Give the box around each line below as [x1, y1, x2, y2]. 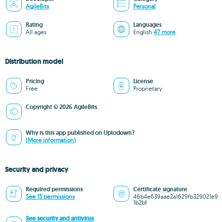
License [133, 77, 153, 85]
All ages [26, 28, 47, 36]
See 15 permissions [26, 193, 75, 200]
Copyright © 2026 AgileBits [26, 103, 97, 111]
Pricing [26, 77, 44, 85]
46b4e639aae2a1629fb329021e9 [133, 193, 218, 200]
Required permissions [26, 185, 83, 193]
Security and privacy [5, 165, 68, 174]
